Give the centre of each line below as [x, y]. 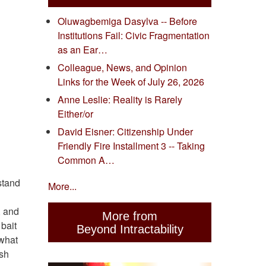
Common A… [86, 160]
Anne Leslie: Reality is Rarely [120, 100]
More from [130, 216]
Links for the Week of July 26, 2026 [131, 82]
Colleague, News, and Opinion [122, 68]
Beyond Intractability [130, 229]
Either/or [75, 114]
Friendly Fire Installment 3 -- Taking [131, 146]
